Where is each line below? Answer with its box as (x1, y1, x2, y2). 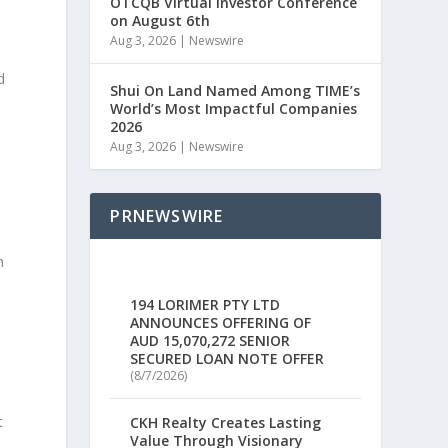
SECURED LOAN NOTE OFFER (130, 349, 325, 369)
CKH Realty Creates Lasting (130, 413, 322, 433)
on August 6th (110, 11, 211, 30)
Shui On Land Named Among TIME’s (110, 81, 361, 100)
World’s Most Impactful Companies (110, 99, 358, 118)
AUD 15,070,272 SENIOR (130, 331, 291, 351)
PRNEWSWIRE (110, 205, 224, 227)
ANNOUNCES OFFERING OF (130, 313, 312, 333)
